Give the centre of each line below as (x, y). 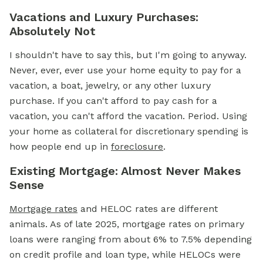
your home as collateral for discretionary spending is (129, 131)
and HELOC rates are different (148, 209)
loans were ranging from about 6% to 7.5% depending (131, 239)
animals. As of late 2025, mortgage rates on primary (127, 224)
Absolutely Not (53, 31)
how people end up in (60, 146)
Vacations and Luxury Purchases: (104, 17)
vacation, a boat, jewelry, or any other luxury (110, 85)
